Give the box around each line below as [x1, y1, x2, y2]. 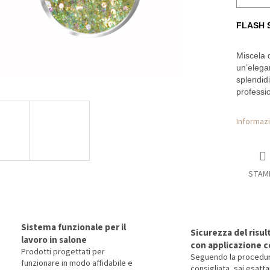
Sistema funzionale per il [21, 220, 126, 234]
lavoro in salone [21, 233, 87, 246]
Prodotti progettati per [21, 245, 105, 258]
